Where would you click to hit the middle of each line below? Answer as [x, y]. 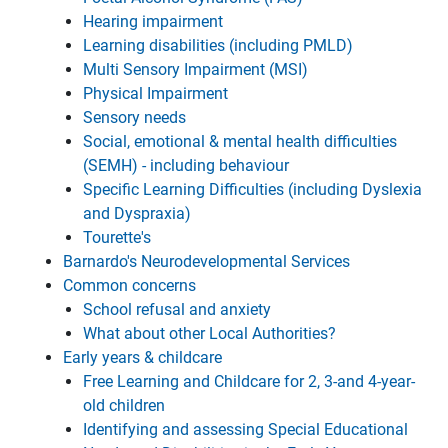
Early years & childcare [142, 357]
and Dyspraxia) [137, 213]
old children [124, 405]
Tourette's [117, 237]
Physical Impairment [155, 93]
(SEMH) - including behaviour [186, 165]
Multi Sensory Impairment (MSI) [195, 69]
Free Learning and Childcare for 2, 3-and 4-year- [249, 381]
